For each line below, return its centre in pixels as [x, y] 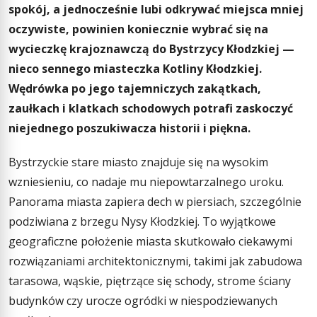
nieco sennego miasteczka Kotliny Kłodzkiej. [135, 69]
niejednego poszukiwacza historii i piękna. [129, 128]
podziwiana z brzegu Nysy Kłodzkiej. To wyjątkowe [142, 221]
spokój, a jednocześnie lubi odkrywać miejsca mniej [156, 10]
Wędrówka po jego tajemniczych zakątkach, [135, 89]
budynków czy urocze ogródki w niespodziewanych [143, 300]
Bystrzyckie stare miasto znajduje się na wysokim [138, 162]
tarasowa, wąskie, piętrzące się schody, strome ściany [150, 281]
